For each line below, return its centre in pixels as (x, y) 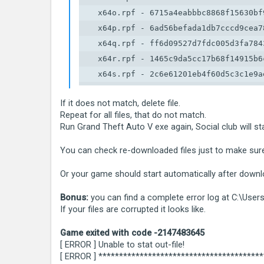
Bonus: (75, 197)
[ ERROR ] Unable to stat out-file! (122, 245)
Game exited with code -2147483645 (132, 233)
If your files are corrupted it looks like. (133, 209)
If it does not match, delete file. (120, 103)
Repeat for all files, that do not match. (133, 115)
